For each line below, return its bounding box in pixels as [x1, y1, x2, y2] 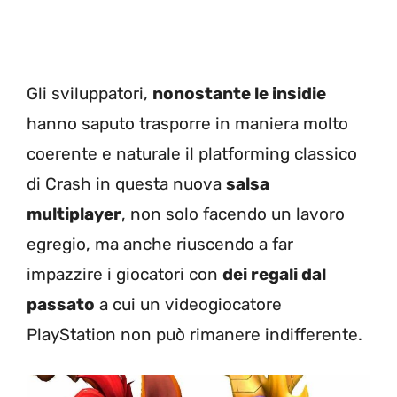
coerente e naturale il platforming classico [27, 143, 357, 164]
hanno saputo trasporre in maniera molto [27, 113, 348, 134]
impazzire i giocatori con [27, 263, 222, 284]
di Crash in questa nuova [27, 173, 226, 194]
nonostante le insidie [152, 82, 326, 104]
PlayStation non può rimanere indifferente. [27, 323, 362, 345]
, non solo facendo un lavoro [121, 203, 345, 224]
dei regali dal [222, 263, 326, 284]
